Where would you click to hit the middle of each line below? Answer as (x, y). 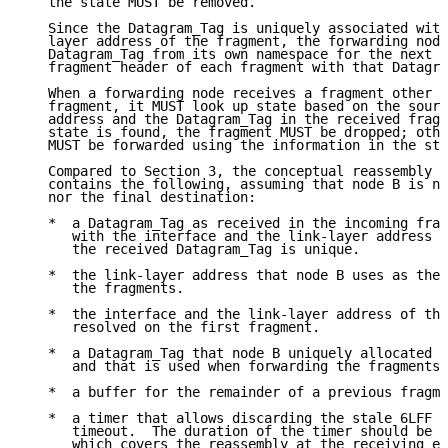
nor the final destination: (140, 197)
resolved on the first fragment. (172, 327)
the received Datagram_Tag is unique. (192, 249)
